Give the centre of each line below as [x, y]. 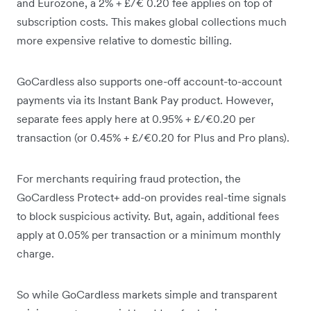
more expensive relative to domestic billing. [124, 40]
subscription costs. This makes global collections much [152, 21]
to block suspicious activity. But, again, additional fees [148, 216]
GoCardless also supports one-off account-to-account [149, 81]
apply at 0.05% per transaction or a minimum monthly [149, 234]
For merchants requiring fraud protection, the [129, 178]
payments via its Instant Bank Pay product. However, [145, 100]
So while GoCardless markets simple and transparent [147, 294]
